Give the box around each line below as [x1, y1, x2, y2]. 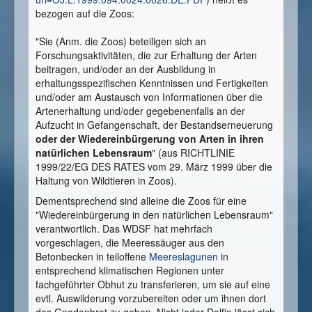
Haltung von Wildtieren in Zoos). [36, 173, 177, 188]
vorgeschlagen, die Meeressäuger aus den [36, 235, 224, 250]
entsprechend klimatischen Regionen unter [36, 263, 224, 278]
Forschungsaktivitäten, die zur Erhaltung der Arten [36, 48, 257, 63]
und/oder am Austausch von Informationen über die [36, 90, 263, 104]
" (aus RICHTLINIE [152, 146, 235, 160]
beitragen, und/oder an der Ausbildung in [36, 62, 216, 77]
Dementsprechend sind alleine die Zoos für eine [36, 194, 247, 208]
